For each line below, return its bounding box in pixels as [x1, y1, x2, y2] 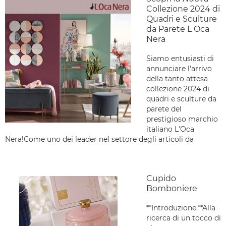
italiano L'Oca [146, 125, 194, 134]
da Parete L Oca [146, 24, 209, 34]
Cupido [146, 174, 176, 183]
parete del [146, 104, 182, 114]
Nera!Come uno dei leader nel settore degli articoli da [5, 135, 194, 144]
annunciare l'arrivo [146, 64, 212, 73]
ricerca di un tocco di [146, 213, 221, 222]
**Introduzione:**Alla [146, 203, 215, 212]
